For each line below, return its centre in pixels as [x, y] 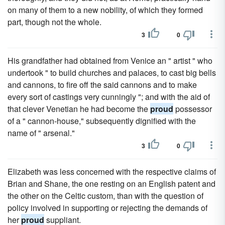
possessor [193, 109]
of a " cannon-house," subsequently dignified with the [102, 121]
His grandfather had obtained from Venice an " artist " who [110, 61]
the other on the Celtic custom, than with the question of [105, 196]
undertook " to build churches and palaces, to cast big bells [112, 73]
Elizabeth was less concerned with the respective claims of [112, 172]
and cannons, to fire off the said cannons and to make [102, 85]
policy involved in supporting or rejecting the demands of [107, 208]
